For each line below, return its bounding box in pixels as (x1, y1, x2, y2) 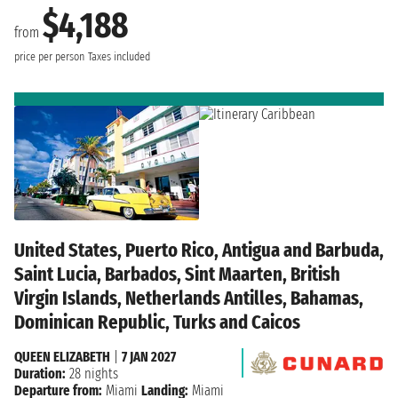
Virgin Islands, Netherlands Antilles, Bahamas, (14, 286, 363, 311)
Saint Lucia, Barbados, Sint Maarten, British (14, 262, 340, 287)
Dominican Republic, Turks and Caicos (14, 310, 300, 335)
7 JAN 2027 (122, 348, 176, 366)
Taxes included (88, 49, 150, 64)
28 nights (66, 365, 118, 383)
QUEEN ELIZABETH (14, 348, 110, 366)
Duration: (14, 365, 66, 383)
